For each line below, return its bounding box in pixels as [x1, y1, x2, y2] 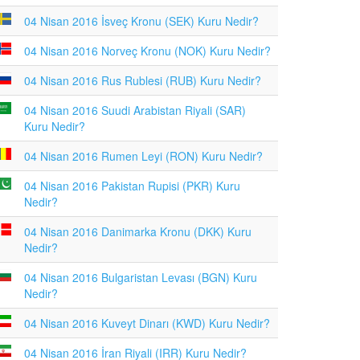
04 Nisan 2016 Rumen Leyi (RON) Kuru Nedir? [24, 148, 263, 164]
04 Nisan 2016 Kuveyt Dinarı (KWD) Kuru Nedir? [24, 315, 270, 331]
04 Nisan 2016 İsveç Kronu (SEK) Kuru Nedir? [24, 13, 259, 29]
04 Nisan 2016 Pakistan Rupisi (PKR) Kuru [24, 178, 240, 194]
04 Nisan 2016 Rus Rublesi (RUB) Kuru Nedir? [24, 72, 261, 88]
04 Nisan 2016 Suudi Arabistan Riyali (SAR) [24, 102, 246, 118]
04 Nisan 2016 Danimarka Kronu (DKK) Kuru [24, 223, 252, 239]
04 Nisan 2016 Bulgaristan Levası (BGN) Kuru [24, 269, 257, 285]
